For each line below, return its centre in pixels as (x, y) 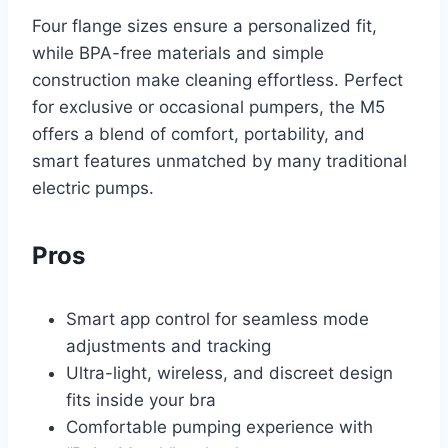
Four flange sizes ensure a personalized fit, (204, 25)
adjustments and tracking (168, 345)
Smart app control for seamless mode (217, 318)
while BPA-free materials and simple (178, 52)
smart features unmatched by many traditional (219, 160)
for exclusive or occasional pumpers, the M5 (208, 106)
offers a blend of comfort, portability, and (198, 133)
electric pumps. (93, 187)
